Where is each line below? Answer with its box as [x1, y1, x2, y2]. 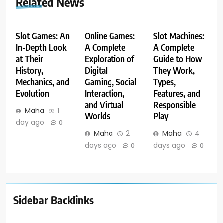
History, [16, 65, 43, 76]
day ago [16, 117, 44, 128]
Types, [153, 76, 176, 88]
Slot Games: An [16, 30, 70, 42]
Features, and [153, 88, 200, 99]
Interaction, [84, 88, 124, 99]
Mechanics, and [16, 76, 69, 88]
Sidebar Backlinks [13, 193, 94, 207]
